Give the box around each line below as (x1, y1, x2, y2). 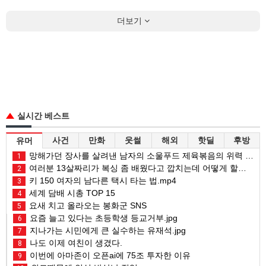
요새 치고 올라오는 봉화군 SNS (27, 201, 147, 211)
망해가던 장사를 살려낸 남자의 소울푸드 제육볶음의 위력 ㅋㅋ (27, 151, 245, 161)
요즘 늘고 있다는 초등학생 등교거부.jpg (27, 213, 178, 223)
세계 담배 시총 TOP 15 (27, 188, 115, 198)
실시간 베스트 (17, 111, 69, 121)
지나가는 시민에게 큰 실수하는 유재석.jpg (27, 226, 186, 236)
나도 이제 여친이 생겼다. (27, 238, 122, 248)
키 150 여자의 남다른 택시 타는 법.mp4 (27, 176, 176, 186)
